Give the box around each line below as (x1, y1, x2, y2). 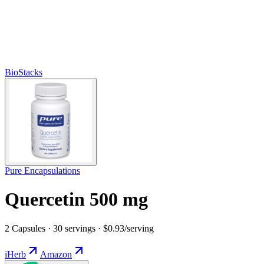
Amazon (40, 249, 72, 259)
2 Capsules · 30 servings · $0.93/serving (5, 223, 154, 233)
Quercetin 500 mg (5, 189, 148, 210)
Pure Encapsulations (5, 165, 80, 176)
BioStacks (5, 67, 42, 77)
